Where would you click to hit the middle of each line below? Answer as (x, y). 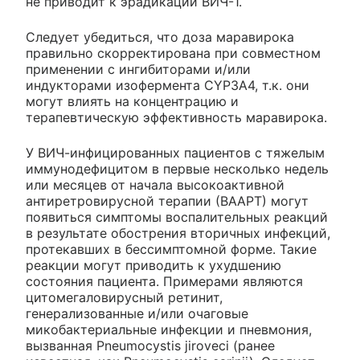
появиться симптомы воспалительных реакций (177, 217)
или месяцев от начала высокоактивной (155, 185)
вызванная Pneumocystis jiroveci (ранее (150, 346)
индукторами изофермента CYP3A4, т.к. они (168, 86)
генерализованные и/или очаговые (137, 314)
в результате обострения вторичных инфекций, (178, 233)
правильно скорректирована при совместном (173, 53)
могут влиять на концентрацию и (132, 102)
